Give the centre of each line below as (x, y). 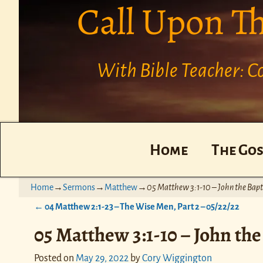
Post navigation (78, 220)
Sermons (79, 188)
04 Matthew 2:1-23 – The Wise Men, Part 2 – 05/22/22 (141, 207)
